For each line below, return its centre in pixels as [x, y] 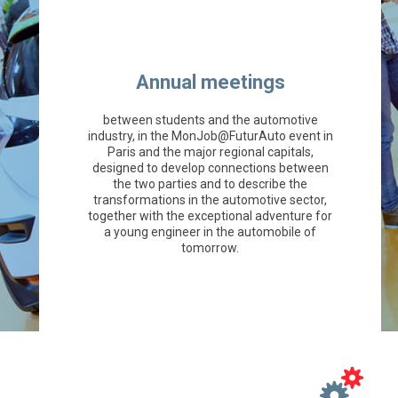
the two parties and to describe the [210, 184]
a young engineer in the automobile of [210, 232]
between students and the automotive [210, 120]
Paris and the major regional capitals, [210, 152]
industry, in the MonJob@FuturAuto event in [210, 136]
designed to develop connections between [210, 168]
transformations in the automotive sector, [210, 200]
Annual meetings [210, 83]
